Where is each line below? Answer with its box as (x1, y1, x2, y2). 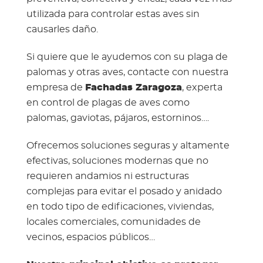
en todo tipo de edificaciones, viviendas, (26, 202, 214, 211)
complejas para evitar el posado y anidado (26, 187, 222, 196)
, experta (181, 83, 222, 92)
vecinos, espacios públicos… (26, 232, 155, 242)
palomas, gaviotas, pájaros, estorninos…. (26, 113, 209, 123)
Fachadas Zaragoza (85, 83, 182, 92)
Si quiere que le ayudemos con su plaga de (26, 52, 228, 62)
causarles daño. (26, 25, 98, 34)
